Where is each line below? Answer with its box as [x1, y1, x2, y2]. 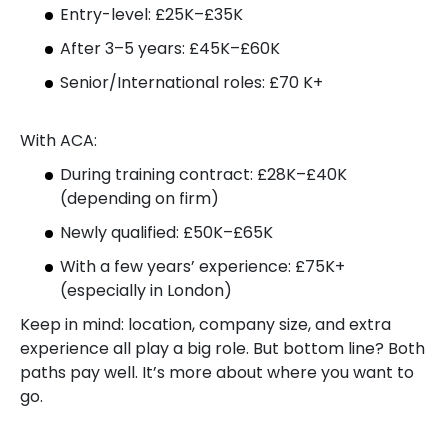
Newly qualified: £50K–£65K [60, 221, 273, 244]
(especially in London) [60, 279, 232, 302]
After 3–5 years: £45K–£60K [60, 37, 280, 60]
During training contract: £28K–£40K [60, 163, 347, 186]
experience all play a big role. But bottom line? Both [20, 337, 425, 360]
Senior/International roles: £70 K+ [60, 71, 323, 94]
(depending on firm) [60, 187, 219, 210]
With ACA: [20, 129, 97, 152]
